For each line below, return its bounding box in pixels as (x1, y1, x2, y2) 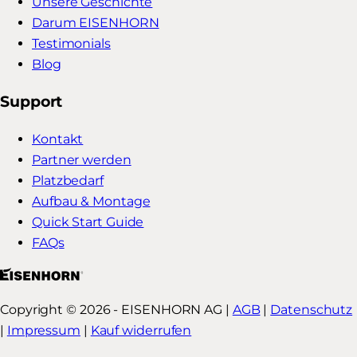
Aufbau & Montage (32, 193, 151, 209)
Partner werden (32, 151, 131, 167)
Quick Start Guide (32, 214, 144, 229)
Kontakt (32, 131, 84, 147)
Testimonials (32, 36, 111, 52)
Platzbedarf (32, 172, 104, 188)
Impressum (6, 322, 80, 338)
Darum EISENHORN (32, 15, 159, 31)
